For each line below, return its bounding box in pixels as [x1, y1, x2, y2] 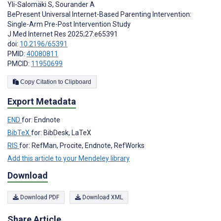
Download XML [81, 193, 123, 201]
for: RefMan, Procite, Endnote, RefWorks [19, 141, 145, 149]
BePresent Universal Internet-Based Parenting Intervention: [7, 10, 191, 18]
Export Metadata [7, 96, 76, 107]
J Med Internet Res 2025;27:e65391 [7, 30, 118, 38]
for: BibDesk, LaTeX [31, 128, 91, 137]
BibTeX [7, 128, 31, 137]
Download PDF [19, 193, 59, 201]
